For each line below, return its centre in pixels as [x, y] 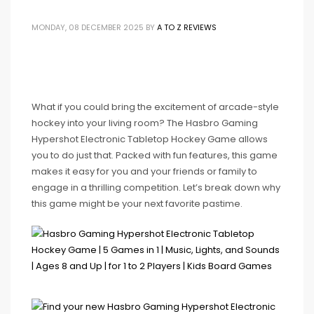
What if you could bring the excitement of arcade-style [155, 107]
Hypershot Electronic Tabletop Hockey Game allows [150, 139]
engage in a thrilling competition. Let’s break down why [156, 187]
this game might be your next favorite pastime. [137, 204]
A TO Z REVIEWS [187, 27]
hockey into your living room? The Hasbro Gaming [145, 123]
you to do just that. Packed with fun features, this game [155, 155]
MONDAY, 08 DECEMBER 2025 [88, 27]
